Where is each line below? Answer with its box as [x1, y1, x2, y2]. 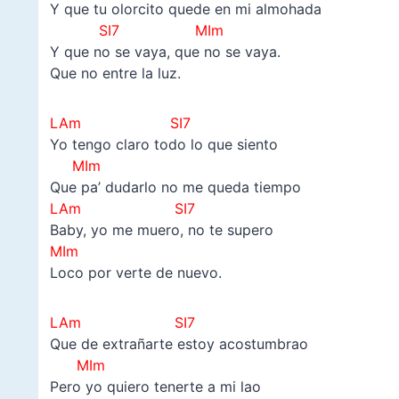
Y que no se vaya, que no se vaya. [49, 42, 281, 61]
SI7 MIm [49, 20, 224, 39]
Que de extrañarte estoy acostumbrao [49, 334, 308, 353]
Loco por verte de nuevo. [49, 263, 222, 281]
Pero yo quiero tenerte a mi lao [49, 377, 261, 395]
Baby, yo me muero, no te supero [49, 220, 273, 239]
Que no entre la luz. [49, 63, 181, 82]
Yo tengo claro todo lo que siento [49, 134, 278, 153]
